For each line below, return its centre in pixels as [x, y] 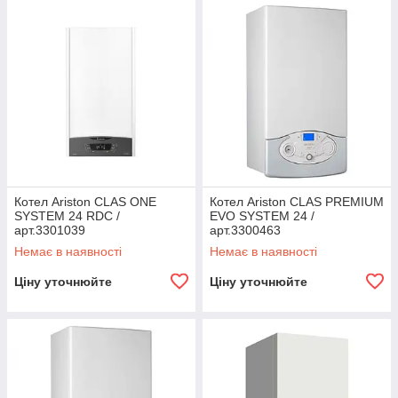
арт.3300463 [245, 231]
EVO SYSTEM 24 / [262, 216]
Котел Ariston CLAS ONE [85, 202]
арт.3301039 [50, 231]
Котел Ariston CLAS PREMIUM [297, 202]
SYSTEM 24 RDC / [67, 216]
